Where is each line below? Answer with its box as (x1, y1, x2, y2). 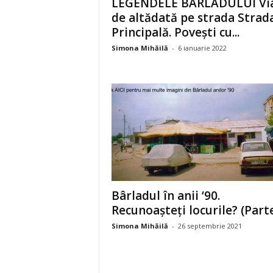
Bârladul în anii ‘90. (111, 188, 220, 204)
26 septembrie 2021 (177, 221, 242, 230)
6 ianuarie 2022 (177, 43, 227, 52)
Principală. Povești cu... (111, 24, 239, 40)
